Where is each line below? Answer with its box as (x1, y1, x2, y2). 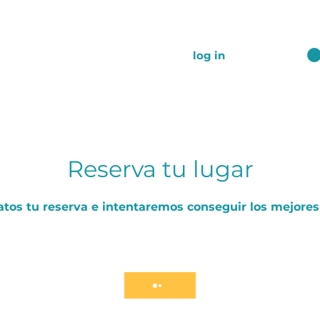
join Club (41, 51, 95, 66)
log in (192, 48, 225, 62)
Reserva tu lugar (66, 154, 254, 183)
